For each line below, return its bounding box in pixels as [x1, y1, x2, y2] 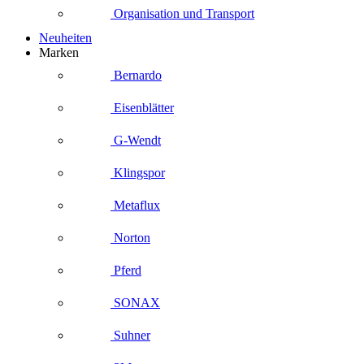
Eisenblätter [110, 100, 174, 115]
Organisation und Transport [110, 6, 254, 20]
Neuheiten [39, 31, 92, 45]
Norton [110, 230, 150, 245]
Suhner [110, 327, 150, 342]
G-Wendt [110, 132, 161, 147]
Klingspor [110, 165, 165, 180]
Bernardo [110, 67, 162, 82]
